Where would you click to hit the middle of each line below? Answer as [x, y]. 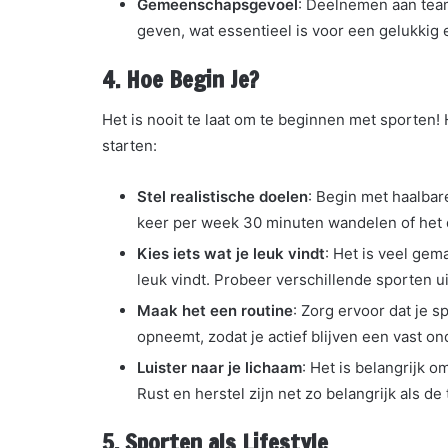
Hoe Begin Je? [192, 79]
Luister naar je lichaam [219, 368]
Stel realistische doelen [222, 197]
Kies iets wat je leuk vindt [231, 254]
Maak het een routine [215, 311]
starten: [129, 146]
